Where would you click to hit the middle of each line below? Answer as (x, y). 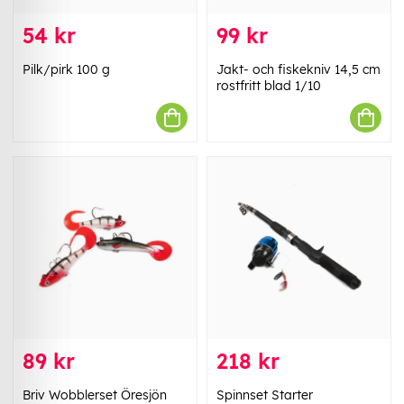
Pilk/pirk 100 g (66, 70)
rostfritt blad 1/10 (269, 86)
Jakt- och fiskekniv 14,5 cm (298, 70)
